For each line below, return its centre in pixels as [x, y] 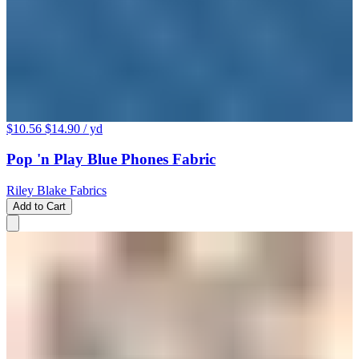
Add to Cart [39, 206]
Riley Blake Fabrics [56, 190]
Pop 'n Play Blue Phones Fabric [111, 159]
